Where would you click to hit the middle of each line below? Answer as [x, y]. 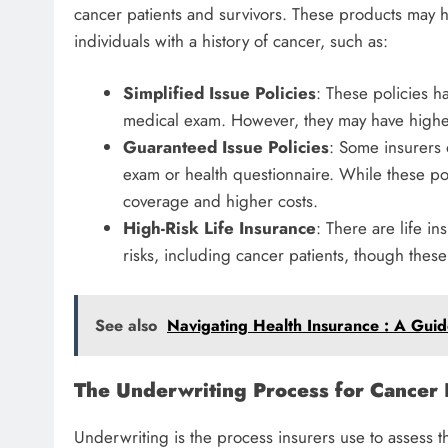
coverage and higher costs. [220, 201]
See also [126, 325]
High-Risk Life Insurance [219, 228]
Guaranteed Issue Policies [225, 147]
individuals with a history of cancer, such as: [231, 40]
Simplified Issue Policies [219, 93]
